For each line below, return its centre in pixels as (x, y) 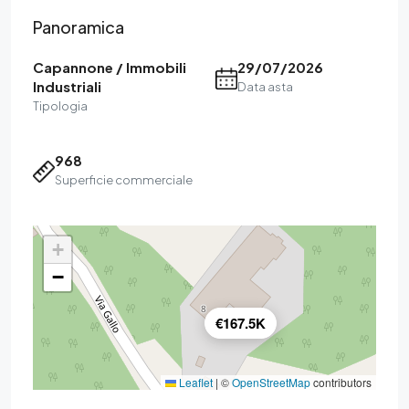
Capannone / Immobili (110, 67)
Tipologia (60, 106)
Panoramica (79, 27)
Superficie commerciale (124, 180)
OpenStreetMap (271, 382)
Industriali (67, 86)
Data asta (265, 87)
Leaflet (194, 382)
